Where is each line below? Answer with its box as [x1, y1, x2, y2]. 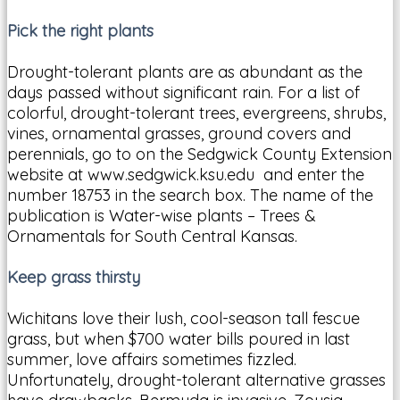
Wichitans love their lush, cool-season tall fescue [7, 307, 360, 329]
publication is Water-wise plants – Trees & [7, 204, 316, 226]
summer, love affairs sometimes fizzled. [7, 348, 296, 370]
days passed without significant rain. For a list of [7, 81, 360, 103]
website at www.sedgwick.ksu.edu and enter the [7, 163, 364, 185]
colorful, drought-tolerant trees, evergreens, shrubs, [7, 102, 386, 123]
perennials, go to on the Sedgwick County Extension [7, 143, 392, 164]
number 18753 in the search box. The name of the [7, 184, 373, 205]
